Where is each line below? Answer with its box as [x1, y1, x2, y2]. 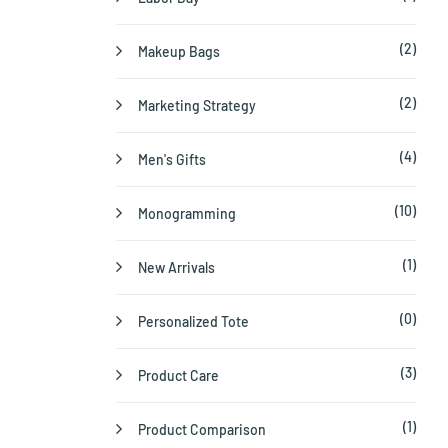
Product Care [138, 367, 219, 385]
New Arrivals [138, 259, 215, 277]
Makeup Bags [138, 43, 220, 61]
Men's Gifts [138, 151, 206, 169]
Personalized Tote [138, 313, 249, 331]
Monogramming [138, 205, 236, 223]
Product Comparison [138, 421, 266, 439]
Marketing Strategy [138, 97, 256, 115]
